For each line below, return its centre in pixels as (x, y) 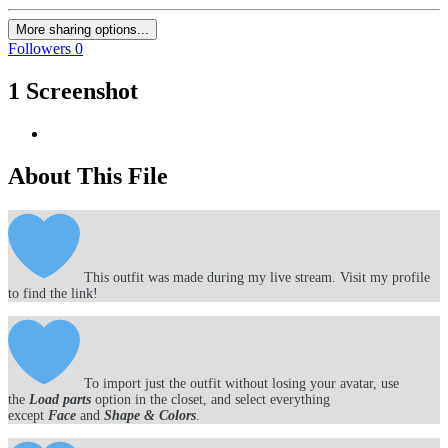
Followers (39, 49)
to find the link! (53, 293)
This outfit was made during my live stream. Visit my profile (255, 277)
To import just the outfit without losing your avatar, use (239, 383)
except (26, 415)
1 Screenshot (73, 91)
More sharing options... (82, 30)
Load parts (60, 399)
